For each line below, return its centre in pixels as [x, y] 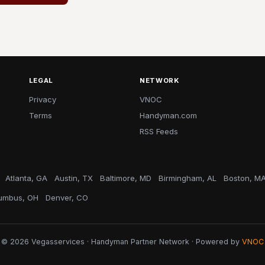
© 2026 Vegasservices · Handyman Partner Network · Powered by [122, 242]
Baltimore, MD [126, 178]
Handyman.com [168, 115]
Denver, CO [67, 198]
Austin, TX [74, 178]
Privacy [42, 99]
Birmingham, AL [188, 178]
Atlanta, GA [26, 178]
